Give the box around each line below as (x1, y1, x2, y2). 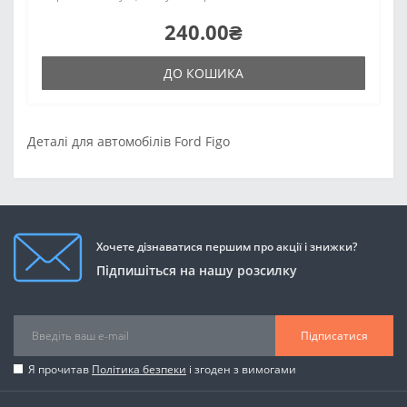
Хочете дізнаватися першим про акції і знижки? (96, 238, 357, 254)
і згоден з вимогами (186, 362, 296, 377)
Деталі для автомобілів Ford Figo (27, 133, 230, 150)
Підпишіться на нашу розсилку (96, 261, 297, 279)
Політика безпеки (92, 362, 186, 377)
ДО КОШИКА (164, 65, 243, 82)
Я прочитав (28, 362, 92, 377)
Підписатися (301, 327, 368, 343)
